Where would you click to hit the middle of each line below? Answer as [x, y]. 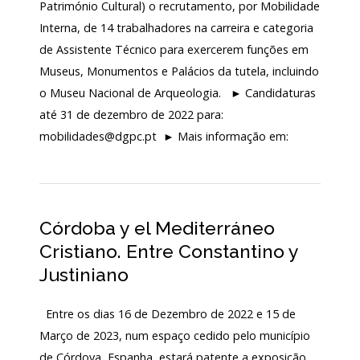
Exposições [48, 98]
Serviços [41, 167]
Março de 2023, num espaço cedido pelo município [174, 335]
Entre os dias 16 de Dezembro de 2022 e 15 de [167, 314]
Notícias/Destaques [72, 236]
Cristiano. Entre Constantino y [168, 251]
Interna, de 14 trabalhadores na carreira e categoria [176, 28]
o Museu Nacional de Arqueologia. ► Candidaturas [177, 93]
